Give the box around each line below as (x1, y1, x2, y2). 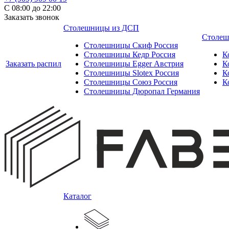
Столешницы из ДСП (63, 24, 139, 32)
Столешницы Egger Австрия (84, 59, 184, 68)
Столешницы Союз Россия (84, 78, 177, 86)
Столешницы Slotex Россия (84, 68, 179, 77)
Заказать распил (6, 59, 61, 68)
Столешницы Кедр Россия (84, 50, 175, 59)
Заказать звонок (4, 13, 59, 21)
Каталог (63, 192, 91, 200)
